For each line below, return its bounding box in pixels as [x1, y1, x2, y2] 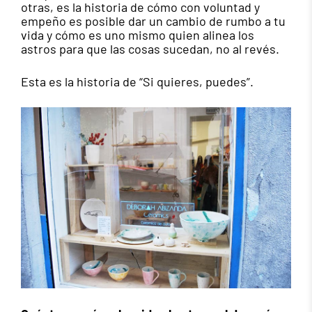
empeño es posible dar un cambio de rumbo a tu [21, 13, 286, 29]
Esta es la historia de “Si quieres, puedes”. [21, 73, 253, 89]
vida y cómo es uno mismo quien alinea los [21, 26, 254, 42]
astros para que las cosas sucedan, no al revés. [21, 40, 279, 56]
